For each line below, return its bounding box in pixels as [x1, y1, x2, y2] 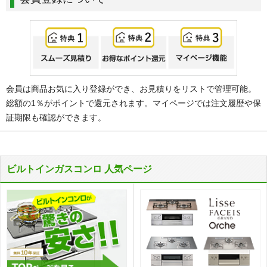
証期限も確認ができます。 [6, 113, 106, 123]
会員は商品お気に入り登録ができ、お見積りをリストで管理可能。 [6, 84, 256, 94]
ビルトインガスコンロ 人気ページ [7, 164, 152, 175]
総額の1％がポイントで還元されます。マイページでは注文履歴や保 [6, 98, 261, 108]
